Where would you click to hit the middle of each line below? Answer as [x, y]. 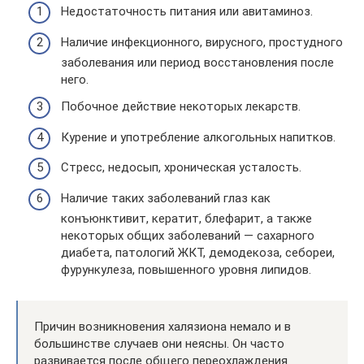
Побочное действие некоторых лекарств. [181, 106]
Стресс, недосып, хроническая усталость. [181, 167]
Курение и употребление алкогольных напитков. [198, 137]
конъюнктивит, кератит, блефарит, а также [186, 218]
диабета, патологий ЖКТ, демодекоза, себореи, [198, 252]
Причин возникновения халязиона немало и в [162, 326]
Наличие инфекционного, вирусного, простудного [202, 42]
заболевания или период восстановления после [197, 62]
